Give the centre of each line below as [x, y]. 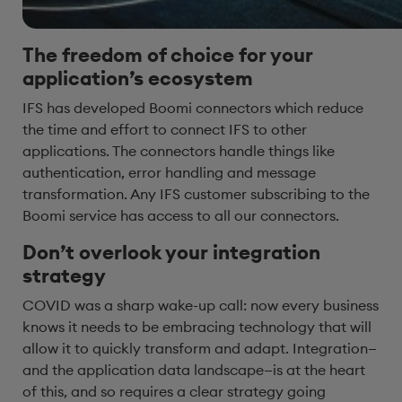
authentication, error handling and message [169, 172]
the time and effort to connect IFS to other [165, 129]
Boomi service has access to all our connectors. [181, 215]
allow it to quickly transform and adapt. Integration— [200, 348]
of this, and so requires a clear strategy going [174, 391]
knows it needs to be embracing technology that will [197, 327]
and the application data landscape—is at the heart [194, 370]
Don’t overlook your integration [171, 252]
